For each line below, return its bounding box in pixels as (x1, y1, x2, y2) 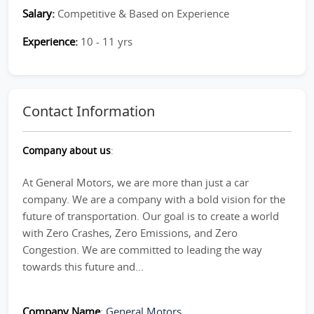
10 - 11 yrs (81, 34, 132, 48)
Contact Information (22, 102, 155, 121)
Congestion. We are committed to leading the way (22, 243, 262, 257)
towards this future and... (22, 259, 144, 273)
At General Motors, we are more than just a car (22, 175, 249, 189)
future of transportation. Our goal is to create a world (22, 209, 279, 223)
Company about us (22, 144, 111, 157)
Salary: (22, 6, 57, 20)
